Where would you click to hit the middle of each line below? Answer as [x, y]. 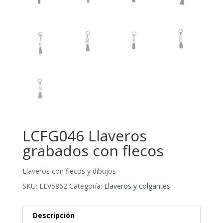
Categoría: [86, 186]
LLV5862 [53, 186]
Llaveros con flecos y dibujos [69, 171]
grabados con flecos [93, 150]
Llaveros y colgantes [137, 186]
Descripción [54, 215]
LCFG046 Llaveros [84, 135]
